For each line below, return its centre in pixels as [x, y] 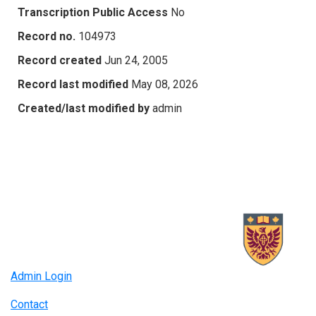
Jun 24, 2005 [136, 60]
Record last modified [73, 84]
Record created [60, 60]
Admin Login [41, 276]
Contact [29, 305]
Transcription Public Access [93, 12]
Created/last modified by [84, 108]
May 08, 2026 [165, 84]
